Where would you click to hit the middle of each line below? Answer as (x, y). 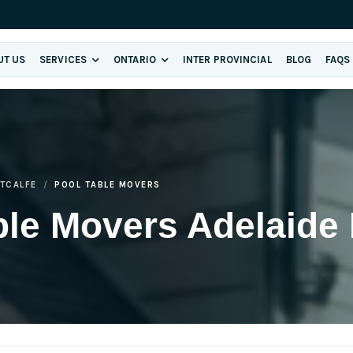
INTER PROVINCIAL (227, 59)
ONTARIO (136, 59)
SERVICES (65, 59)
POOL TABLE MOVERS (108, 184)
